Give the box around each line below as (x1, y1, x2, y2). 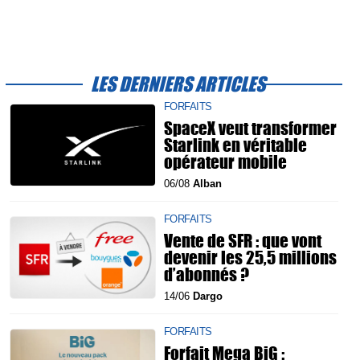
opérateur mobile (164, 149, 287, 174)
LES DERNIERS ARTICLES (91, 69, 265, 98)
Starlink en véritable (164, 132, 307, 157)
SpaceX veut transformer (164, 115, 337, 141)
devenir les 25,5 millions (164, 244, 337, 270)
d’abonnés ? (164, 261, 249, 287)
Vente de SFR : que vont (164, 227, 321, 253)
